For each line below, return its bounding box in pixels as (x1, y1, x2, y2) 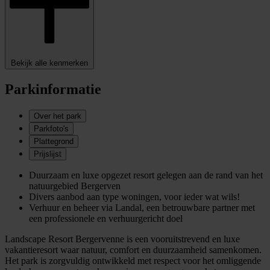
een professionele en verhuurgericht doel (29, 213, 183, 224)
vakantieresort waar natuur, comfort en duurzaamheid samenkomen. (5, 245, 262, 256)
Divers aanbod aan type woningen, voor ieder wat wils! (29, 192, 240, 202)
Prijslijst (34, 149, 61, 159)
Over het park (34, 111, 81, 121)
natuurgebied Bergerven (29, 181, 121, 192)
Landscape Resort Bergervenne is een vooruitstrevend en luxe (5, 234, 240, 245)
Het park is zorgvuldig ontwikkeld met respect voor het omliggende (5, 256, 261, 266)
